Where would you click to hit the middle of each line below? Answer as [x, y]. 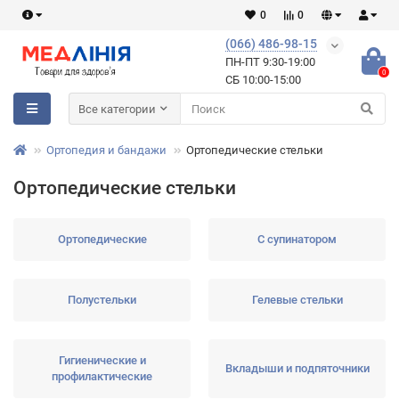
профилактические [102, 376]
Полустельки [102, 300]
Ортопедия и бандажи [106, 150]
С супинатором [297, 239]
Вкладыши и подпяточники [297, 368]
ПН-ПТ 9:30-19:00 [270, 62]
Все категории [117, 109]
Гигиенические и [102, 360]
